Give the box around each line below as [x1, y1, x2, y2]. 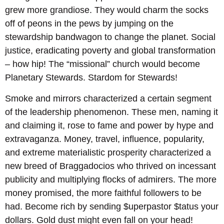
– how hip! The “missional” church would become [5, 59, 200, 69]
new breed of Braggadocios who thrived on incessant [5, 160, 216, 171]
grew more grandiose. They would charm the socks [5, 5, 208, 15]
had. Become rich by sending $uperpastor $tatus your [5, 201, 218, 211]
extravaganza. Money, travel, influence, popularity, [5, 133, 204, 144]
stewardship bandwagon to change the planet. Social [5, 32, 215, 42]
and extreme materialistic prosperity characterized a [5, 147, 211, 157]
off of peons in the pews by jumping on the [5, 18, 173, 29]
